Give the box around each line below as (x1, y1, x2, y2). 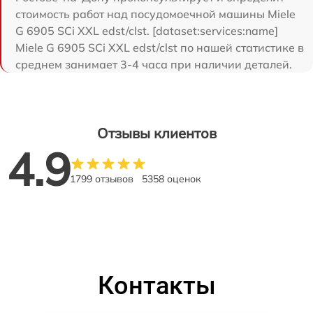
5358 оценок (142, 173, 201, 185)
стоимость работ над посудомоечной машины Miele (15, 7, 296, 21)
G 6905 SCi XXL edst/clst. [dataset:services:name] (15, 24, 278, 38)
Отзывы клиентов (96, 124, 217, 142)
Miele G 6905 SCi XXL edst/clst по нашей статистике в (15, 41, 304, 54)
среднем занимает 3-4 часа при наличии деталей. (15, 57, 292, 71)
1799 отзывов (70, 173, 133, 185)
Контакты (97, 271, 216, 300)
